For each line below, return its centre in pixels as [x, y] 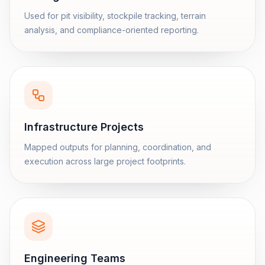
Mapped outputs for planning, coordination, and [118, 147]
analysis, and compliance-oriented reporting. [112, 30]
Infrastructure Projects [84, 127]
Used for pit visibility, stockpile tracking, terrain [115, 16]
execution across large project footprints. [105, 161]
